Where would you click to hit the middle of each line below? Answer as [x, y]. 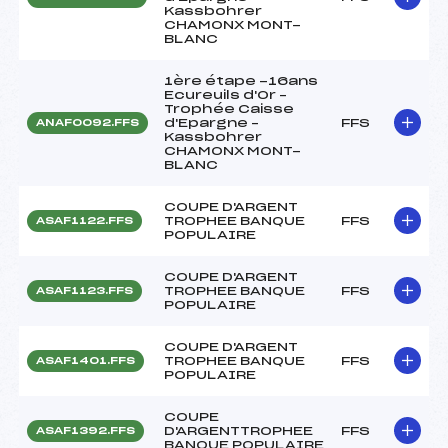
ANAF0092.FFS [87, 122]
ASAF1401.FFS [85, 360]
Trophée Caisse [229, 108]
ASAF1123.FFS [84, 290]
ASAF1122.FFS [84, 220]
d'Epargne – [211, 122]
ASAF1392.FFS [85, 430]
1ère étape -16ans [241, 80]
